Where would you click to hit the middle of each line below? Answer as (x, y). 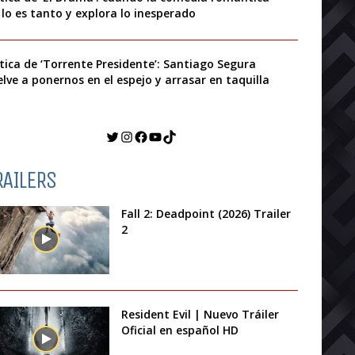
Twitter (130, 136)
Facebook (166, 136)
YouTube (178, 136)
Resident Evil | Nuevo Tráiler (200, 314)
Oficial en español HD (180, 330)
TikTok (185, 136)
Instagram (154, 136)
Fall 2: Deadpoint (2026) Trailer (206, 214)
